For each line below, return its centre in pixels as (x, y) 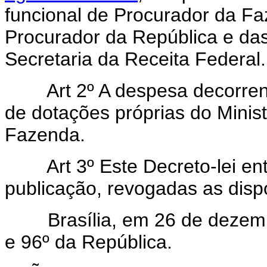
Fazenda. (45, 134)
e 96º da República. (89, 242)
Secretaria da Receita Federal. (135, 59)
